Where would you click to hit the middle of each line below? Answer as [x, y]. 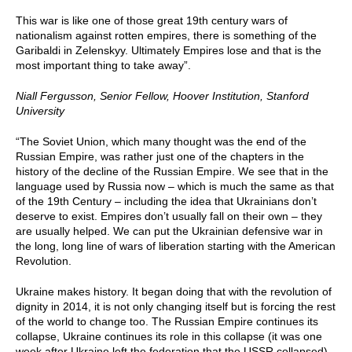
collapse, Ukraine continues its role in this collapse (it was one [169, 336]
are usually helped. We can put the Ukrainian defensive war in [169, 231]
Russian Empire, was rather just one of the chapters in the [160, 156]
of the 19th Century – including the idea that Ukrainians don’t [166, 201]
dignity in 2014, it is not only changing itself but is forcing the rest [176, 306]
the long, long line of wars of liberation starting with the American [176, 246]
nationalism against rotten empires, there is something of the [166, 35]
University [40, 111]
